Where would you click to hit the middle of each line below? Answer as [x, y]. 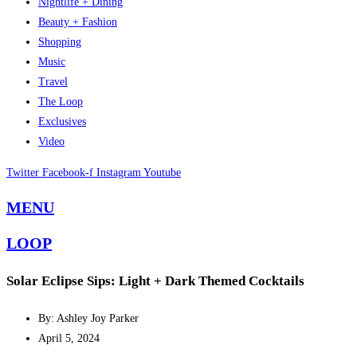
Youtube [162, 173]
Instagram [119, 173]
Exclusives [62, 122]
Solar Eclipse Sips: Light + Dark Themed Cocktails [155, 281]
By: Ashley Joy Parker [88, 318]
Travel [53, 82]
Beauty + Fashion [78, 22]
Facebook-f [68, 173]
